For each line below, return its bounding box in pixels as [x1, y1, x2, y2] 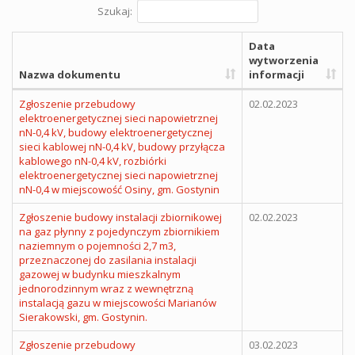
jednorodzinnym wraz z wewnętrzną [19, 281, 193, 296]
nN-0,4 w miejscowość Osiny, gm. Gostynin [19, 181, 219, 197]
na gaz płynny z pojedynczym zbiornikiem [19, 223, 219, 239]
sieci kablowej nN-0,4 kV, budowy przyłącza [19, 139, 225, 154]
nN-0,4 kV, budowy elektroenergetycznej [19, 124, 212, 139]
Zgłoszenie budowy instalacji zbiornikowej [19, 209, 222, 224]
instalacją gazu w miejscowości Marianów [19, 295, 216, 310]
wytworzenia [249, 52, 319, 67]
